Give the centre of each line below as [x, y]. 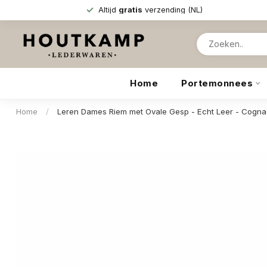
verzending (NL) [172, 10]
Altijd [108, 10]
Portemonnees [217, 83]
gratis [130, 10]
